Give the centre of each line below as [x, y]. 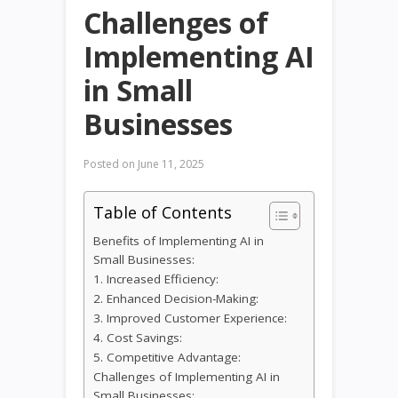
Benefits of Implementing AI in [179, 241]
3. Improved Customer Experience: [190, 318]
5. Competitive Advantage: [167, 358]
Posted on [109, 164]
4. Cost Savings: [138, 338]
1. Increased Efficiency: [156, 279]
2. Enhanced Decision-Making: [176, 299]
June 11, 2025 [170, 164]
